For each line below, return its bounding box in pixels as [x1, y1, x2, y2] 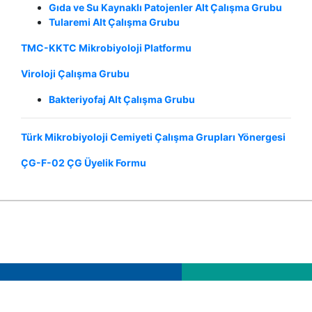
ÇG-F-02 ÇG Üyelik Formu [21, 156, 146, 169]
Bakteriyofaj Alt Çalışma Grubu [49, 93, 195, 105]
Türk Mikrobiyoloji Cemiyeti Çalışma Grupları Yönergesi [21, 130, 286, 143]
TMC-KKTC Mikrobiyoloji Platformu [21, 41, 192, 54]
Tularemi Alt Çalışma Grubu [49, 15, 180, 28]
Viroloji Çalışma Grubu [21, 67, 130, 79]
